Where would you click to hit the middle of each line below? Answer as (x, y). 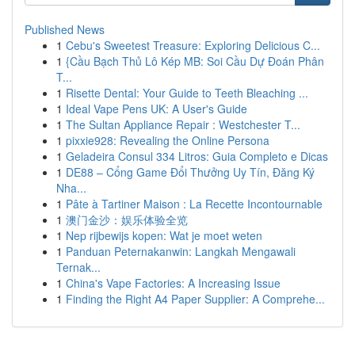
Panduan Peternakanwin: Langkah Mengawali (181, 251)
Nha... (71, 188)
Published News (65, 29)
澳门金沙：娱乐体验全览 (127, 219)
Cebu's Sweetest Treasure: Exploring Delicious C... (193, 45)
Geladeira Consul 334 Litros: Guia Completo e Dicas (197, 156)
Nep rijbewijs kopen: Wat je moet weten (164, 235)
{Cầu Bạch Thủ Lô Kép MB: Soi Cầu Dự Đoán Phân (195, 61)
